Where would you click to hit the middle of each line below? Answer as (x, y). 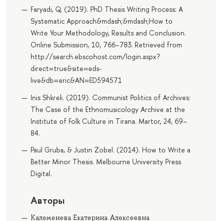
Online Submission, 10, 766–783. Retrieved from (106, 45)
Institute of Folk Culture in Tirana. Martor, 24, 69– (109, 121)
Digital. (41, 174)
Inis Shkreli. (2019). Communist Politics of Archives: (110, 97)
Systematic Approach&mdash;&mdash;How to (101, 21)
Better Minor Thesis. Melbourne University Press (106, 162)
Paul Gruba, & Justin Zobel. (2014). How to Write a (110, 150)
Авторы (47, 200)
